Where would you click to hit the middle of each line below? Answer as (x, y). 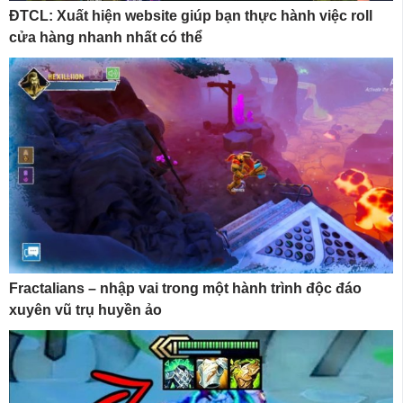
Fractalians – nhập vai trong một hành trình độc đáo (185, 289)
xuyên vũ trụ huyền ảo (85, 310)
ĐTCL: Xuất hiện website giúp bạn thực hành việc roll (191, 15)
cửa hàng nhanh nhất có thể (106, 37)
